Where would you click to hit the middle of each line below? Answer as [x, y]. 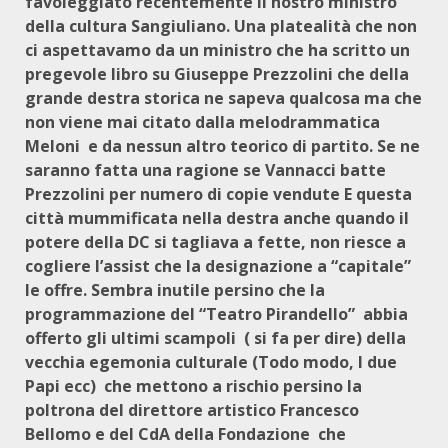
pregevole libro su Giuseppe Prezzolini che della [217, 74]
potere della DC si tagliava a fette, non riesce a [215, 242]
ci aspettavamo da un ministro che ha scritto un [217, 50]
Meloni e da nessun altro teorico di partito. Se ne [222, 146]
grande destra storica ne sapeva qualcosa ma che [223, 98]
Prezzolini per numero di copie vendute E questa [218, 194]
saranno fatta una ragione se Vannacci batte [205, 170]
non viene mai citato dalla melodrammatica [202, 122]
